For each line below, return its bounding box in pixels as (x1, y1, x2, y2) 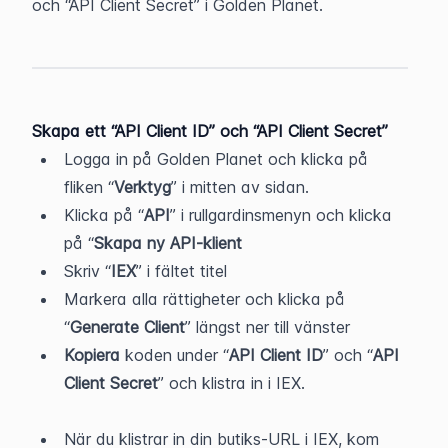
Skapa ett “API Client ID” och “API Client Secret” (32, 121, 388, 141)
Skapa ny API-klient (94, 233, 242, 253)
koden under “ (120, 345, 229, 365)
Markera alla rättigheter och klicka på (64, 289, 345, 309)
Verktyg (114, 177, 171, 197)
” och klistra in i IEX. (158, 373, 305, 393)
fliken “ (64, 177, 114, 197)
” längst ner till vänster (185, 317, 350, 337)
